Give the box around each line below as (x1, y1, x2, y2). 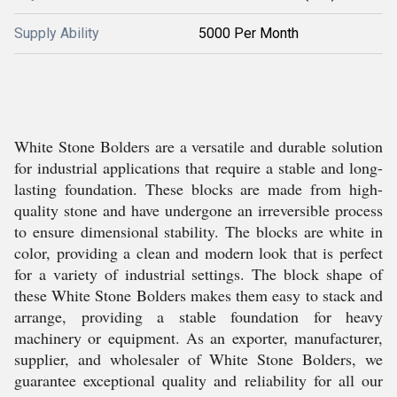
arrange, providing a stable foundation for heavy (14, 306, 383, 327)
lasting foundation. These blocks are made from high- (14, 178, 383, 199)
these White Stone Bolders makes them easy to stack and (14, 284, 383, 306)
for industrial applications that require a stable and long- (14, 157, 383, 178)
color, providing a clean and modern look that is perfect (14, 242, 383, 263)
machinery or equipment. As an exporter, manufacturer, (14, 327, 383, 348)
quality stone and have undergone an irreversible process (14, 199, 383, 221)
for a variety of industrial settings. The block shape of (14, 263, 383, 284)
